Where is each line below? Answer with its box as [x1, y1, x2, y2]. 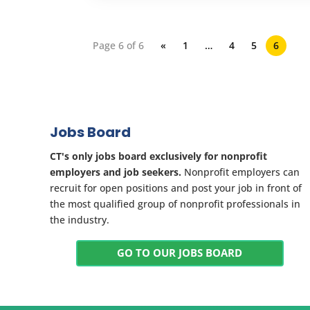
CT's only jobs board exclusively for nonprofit [50, 149, 267, 163]
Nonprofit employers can [181, 165, 300, 179]
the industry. [50, 212, 109, 226]
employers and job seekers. [50, 165, 181, 179]
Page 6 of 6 [93, 38, 145, 52]
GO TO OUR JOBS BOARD [117, 246, 243, 260]
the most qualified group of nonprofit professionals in [50, 197, 300, 210]
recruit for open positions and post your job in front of [50, 181, 302, 194]
